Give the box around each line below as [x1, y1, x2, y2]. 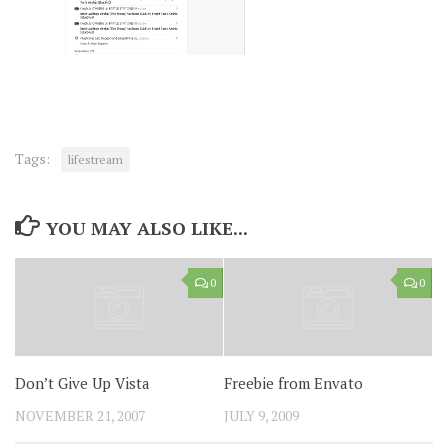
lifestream [68, 152, 123, 168]
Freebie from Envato [224, 373, 363, 394]
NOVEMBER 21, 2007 [15, 406, 145, 426]
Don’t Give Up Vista [15, 373, 150, 394]
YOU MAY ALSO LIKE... [45, 216, 248, 241]
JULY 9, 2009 [224, 406, 299, 426]
